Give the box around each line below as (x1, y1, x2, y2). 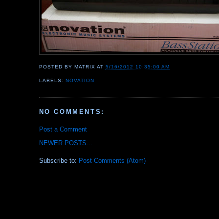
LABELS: (39, 78, 66, 84)
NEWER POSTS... (39, 139, 92, 147)
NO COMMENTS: (39, 108, 105, 115)
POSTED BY (39, 64, 74, 70)
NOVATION (65, 78, 94, 84)
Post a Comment (39, 126, 87, 133)
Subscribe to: (39, 157, 79, 165)
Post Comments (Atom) (78, 157, 146, 165)
